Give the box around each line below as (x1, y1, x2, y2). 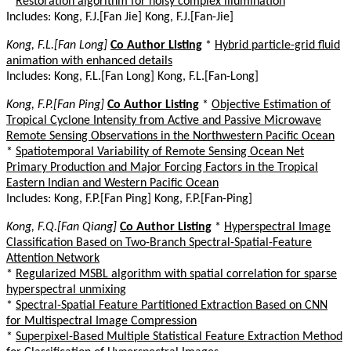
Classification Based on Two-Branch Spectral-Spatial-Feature (6, 236, 312, 249)
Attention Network (6, 251, 100, 265)
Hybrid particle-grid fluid (215, 38, 340, 52)
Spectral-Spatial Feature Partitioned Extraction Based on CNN (16, 299, 327, 312)
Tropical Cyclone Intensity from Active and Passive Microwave (6, 114, 321, 127)
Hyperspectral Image (224, 220, 331, 233)
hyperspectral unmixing (6, 283, 126, 296)
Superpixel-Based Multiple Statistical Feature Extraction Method (16, 330, 342, 343)
